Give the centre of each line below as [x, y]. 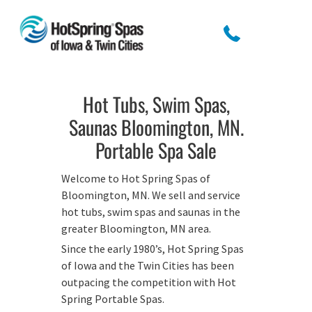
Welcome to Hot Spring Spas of [136, 178]
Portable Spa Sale [156, 150]
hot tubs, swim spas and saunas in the [151, 212]
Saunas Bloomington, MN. [156, 127]
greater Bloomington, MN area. [136, 228]
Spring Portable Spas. [113, 299]
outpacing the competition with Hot [149, 282]
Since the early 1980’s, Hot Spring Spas [153, 249]
